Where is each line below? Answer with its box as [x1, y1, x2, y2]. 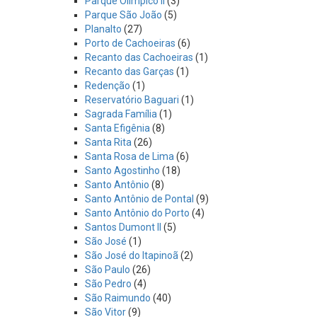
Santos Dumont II [85, 221, 161, 233]
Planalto [85, 23, 122, 35]
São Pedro [85, 278, 132, 289]
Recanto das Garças [85, 66, 174, 77]
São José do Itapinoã [85, 250, 178, 261]
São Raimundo [85, 292, 151, 304]
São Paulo [85, 264, 130, 275]
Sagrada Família [85, 108, 157, 120]
